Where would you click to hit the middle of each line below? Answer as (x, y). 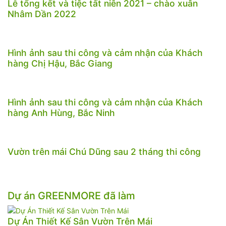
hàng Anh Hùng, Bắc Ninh (61, 113)
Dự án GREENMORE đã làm (71, 196)
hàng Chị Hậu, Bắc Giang (60, 64)
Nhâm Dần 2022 (42, 14)
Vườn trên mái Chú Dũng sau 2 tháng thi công (104, 152)
